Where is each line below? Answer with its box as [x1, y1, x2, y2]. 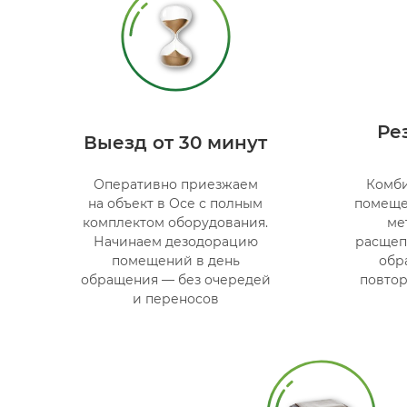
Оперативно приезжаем [93, 175, 258, 193]
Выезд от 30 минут [84, 131, 268, 154]
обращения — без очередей [80, 271, 271, 288]
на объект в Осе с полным [88, 194, 263, 212]
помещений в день [111, 252, 240, 269]
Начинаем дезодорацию [93, 233, 258, 250]
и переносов [132, 290, 219, 307]
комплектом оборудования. [83, 213, 269, 231]
